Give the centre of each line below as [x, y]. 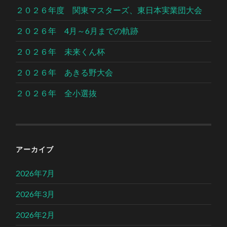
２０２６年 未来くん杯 [61, 52]
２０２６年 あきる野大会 [65, 72]
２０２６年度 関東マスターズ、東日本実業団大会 [109, 10]
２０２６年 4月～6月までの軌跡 [77, 31]
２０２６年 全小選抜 [56, 93]
